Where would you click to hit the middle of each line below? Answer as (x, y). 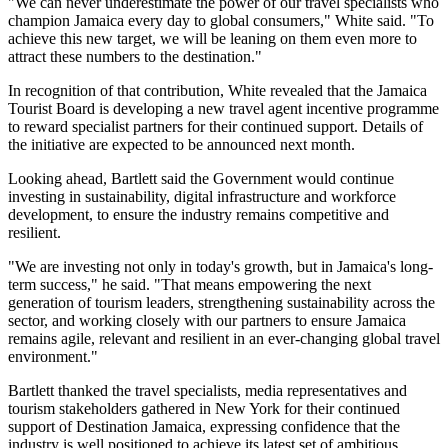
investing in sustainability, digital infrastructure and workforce (202, 196)
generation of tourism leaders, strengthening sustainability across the (221, 302)
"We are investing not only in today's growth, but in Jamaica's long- (220, 266)
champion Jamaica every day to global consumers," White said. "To (221, 20)
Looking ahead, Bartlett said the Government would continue (201, 178)
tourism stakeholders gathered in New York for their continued (204, 408)
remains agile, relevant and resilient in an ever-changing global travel (224, 338)
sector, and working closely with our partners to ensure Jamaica (207, 320)
